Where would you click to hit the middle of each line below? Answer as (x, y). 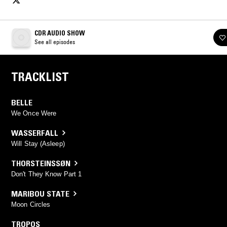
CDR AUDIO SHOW (60, 33)
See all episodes (55, 42)
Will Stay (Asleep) (38, 143)
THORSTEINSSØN (41, 163)
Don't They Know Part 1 (47, 174)
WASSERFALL (35, 133)
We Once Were (34, 113)
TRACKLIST (40, 77)
